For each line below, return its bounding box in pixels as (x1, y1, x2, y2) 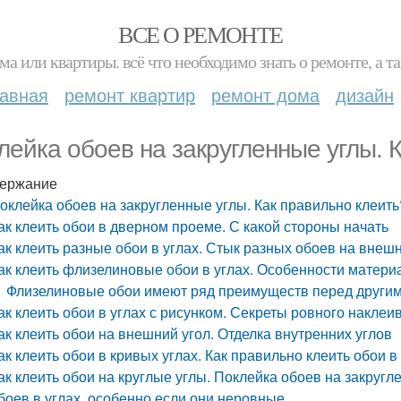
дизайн (336, 81, 394, 107)
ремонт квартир (64, 81, 195, 107)
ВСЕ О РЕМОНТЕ (118, 19, 283, 49)
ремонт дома (211, 81, 320, 107)
